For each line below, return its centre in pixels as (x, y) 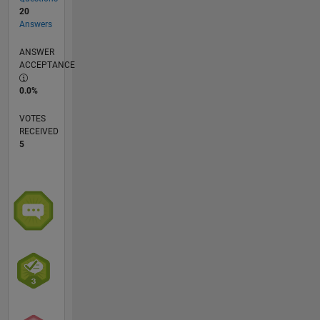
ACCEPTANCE (47, 65)
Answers (35, 25)
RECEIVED (39, 132)
